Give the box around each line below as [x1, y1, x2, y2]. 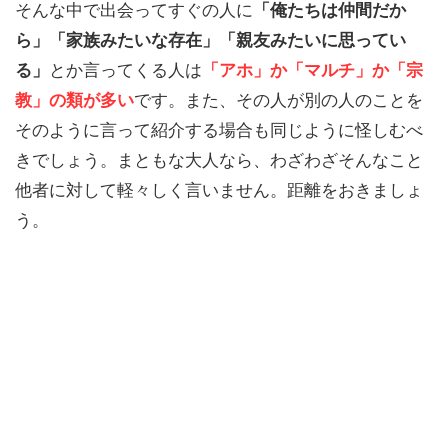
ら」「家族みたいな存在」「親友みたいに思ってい [15, 29, 406, 50]
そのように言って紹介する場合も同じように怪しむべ [15, 119, 423, 140]
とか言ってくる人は [49, 59, 202, 80]
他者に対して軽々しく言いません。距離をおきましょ [15, 179, 423, 200]
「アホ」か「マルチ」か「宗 [202, 59, 423, 80]
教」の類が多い [15, 89, 134, 110]
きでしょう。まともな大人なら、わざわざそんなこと [15, 149, 423, 170]
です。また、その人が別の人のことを [134, 89, 423, 110]
